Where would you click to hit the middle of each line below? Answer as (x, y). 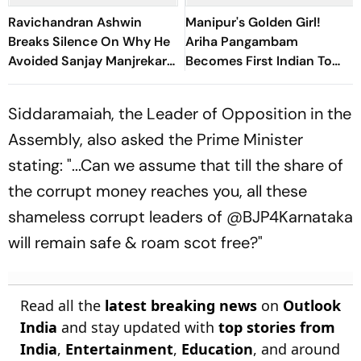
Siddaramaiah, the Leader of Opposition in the (180, 114)
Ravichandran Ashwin (75, 22)
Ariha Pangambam (242, 41)
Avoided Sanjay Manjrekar (87, 61)
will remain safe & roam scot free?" (135, 243)
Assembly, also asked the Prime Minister (156, 139)
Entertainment (119, 349)
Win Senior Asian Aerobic (263, 80)
